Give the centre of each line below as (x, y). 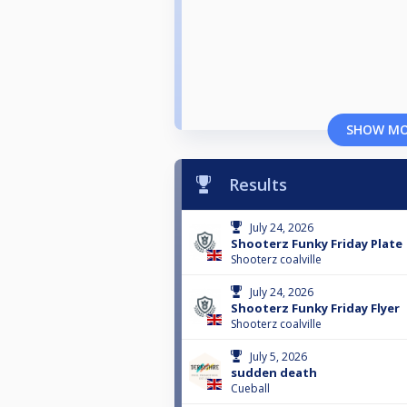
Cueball (250, 388)
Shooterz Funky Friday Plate (317, 243)
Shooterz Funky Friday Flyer (315, 308)
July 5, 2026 (278, 356)
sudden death (274, 372)
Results (258, 184)
